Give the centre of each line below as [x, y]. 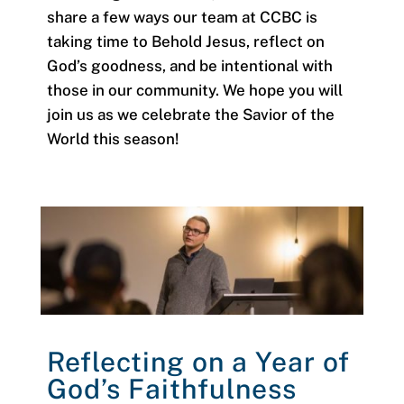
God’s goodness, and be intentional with [189, 66]
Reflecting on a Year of [198, 362]
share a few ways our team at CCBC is [182, 18]
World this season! [112, 139]
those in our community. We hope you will [194, 91]
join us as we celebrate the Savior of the [190, 115]
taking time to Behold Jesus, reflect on [185, 42]
